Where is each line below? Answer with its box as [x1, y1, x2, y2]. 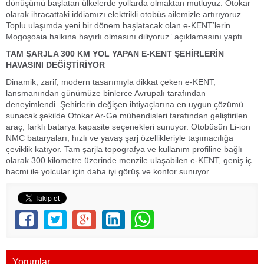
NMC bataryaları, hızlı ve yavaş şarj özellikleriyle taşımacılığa [6, 133, 233, 143]
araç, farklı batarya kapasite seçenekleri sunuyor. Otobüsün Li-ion [6, 122, 250, 131]
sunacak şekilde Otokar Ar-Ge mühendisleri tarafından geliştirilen [6, 111, 247, 120]
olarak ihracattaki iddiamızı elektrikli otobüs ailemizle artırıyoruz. [6, 9, 243, 19]
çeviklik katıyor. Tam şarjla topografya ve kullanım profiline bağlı [6, 144, 242, 154]
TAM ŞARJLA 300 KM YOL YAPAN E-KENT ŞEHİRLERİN [6, 49, 224, 58]
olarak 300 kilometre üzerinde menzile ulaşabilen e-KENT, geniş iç [6, 156, 252, 165]
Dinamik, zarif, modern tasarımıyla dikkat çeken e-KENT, [6, 77, 216, 87]
